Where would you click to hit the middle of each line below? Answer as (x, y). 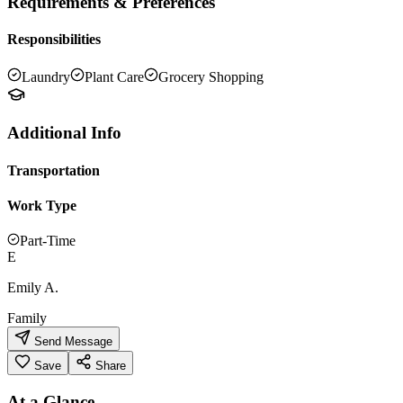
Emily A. (33, 288)
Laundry (46, 76)
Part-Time (48, 241)
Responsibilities (54, 40)
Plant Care (114, 76)
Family (27, 318)
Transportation (54, 170)
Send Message (72, 342)
